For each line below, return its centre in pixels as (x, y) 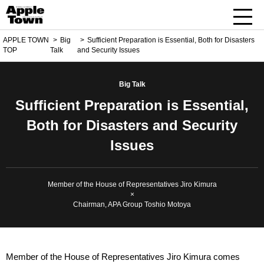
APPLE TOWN (26, 40)
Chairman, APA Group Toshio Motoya (132, 204)
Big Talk (132, 84)
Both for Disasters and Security (132, 125)
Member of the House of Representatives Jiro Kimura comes (123, 257)
